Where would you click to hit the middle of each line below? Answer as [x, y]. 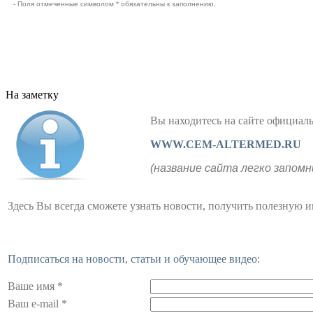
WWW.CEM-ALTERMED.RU [226, 144]
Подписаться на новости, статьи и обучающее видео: [134, 259]
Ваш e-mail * [37, 304]
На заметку [32, 95]
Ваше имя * [35, 286]
